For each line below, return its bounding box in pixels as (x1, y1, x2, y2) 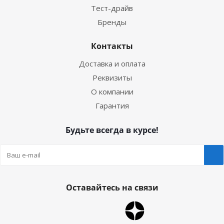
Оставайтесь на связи (65, 182, 158, 193)
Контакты (91, 40, 133, 51)
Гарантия (95, 100, 129, 110)
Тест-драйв (91, 3, 133, 13)
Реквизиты (92, 72, 132, 82)
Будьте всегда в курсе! (65, 124, 158, 135)
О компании (90, 86, 133, 96)
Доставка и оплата (78, 58, 145, 68)
